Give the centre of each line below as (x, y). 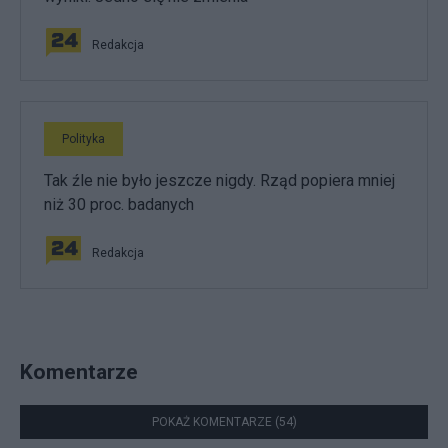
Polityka (83, 138)
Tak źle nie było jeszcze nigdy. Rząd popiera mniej (219, 180)
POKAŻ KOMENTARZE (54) (224, 421)
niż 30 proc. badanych (119, 204)
